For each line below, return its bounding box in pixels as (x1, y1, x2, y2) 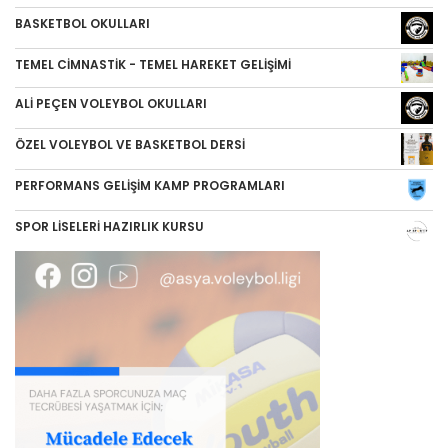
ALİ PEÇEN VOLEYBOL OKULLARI (15, 94, 207, 112)
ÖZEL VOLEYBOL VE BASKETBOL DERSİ (15, 135, 245, 153)
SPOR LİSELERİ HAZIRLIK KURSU (15, 217, 204, 235)
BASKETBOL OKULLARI (15, 15, 150, 33)
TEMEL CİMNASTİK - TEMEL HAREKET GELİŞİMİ (15, 56, 291, 74)
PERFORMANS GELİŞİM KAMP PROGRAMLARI (15, 176, 285, 194)
